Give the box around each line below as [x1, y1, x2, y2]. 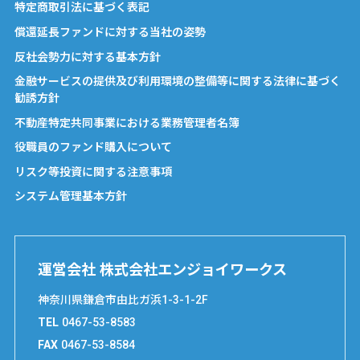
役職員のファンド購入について [14, 141, 172, 154]
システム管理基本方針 [14, 190, 127, 203]
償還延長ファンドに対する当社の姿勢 [14, 25, 206, 39]
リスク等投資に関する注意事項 [14, 165, 172, 178]
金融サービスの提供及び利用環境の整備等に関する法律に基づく [14, 75, 341, 88]
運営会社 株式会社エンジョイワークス [38, 260, 287, 278]
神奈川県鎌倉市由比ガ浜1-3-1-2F [38, 292, 208, 306]
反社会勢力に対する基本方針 [14, 50, 161, 63]
